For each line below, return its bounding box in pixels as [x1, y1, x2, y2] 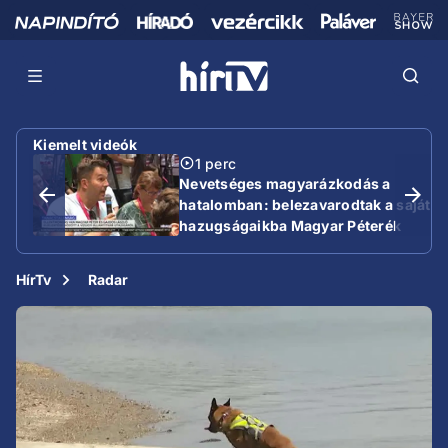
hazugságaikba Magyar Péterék [179, 216, 401, 234]
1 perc [195, 154, 236, 172]
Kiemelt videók [33, 135, 138, 153]
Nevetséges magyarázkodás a [179, 174, 391, 192]
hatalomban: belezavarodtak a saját [179, 195, 431, 213]
